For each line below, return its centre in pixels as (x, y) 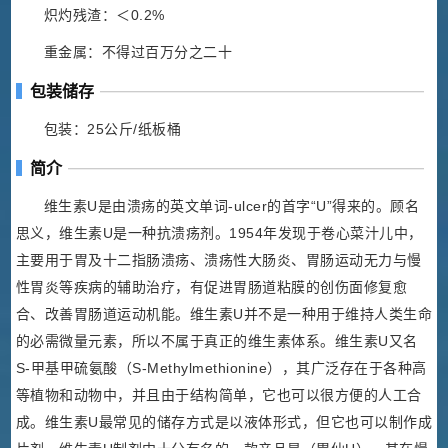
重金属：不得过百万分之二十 (138, 52)
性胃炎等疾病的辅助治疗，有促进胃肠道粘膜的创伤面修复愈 (211, 287)
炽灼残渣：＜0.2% (104, 15)
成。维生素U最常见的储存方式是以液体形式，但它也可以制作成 (224, 422)
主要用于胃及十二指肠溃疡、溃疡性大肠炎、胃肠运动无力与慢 (218, 260)
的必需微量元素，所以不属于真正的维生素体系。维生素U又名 (216, 341)
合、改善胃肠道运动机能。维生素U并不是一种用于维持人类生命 (224, 314)
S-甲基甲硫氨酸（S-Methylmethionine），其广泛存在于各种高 (221, 368)
